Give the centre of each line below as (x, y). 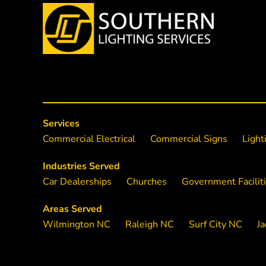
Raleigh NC (149, 225)
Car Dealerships (77, 182)
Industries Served (81, 167)
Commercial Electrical (89, 139)
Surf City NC (215, 225)
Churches (146, 182)
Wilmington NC (76, 225)
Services (61, 124)
